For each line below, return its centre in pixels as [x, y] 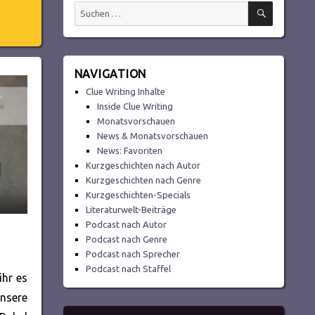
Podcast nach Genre [126, 239]
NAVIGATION [110, 73]
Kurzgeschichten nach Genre [143, 180]
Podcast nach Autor [126, 225]
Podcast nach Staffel [128, 269]
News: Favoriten [130, 151]
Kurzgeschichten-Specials [138, 195]
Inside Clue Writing [135, 107]
